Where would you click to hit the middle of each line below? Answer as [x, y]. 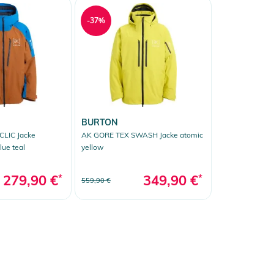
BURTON [100, 122]
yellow [92, 147]
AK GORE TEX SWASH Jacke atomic [142, 135]
